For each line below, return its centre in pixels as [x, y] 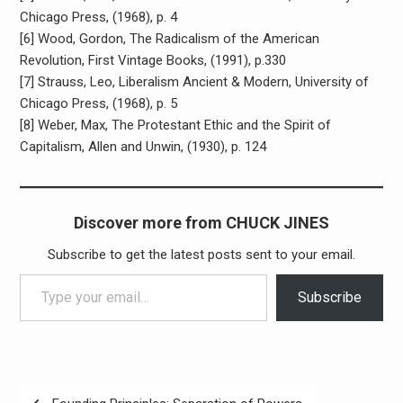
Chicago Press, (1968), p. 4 [98, 17]
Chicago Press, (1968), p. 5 [98, 103]
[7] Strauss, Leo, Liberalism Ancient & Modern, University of [194, 82]
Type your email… [38, 273]
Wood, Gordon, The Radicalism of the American [178, 39]
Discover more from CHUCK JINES [201, 223]
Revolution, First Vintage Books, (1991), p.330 [152, 60]
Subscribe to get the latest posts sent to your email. [201, 255]
